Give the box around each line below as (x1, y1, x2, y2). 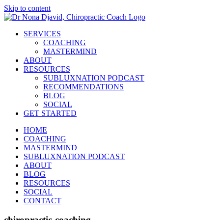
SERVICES (24, 29, 61, 38)
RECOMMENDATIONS (43, 82, 124, 91)
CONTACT (24, 196, 61, 205)
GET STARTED (24, 109, 77, 117)
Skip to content (4, 4, 51, 12)
